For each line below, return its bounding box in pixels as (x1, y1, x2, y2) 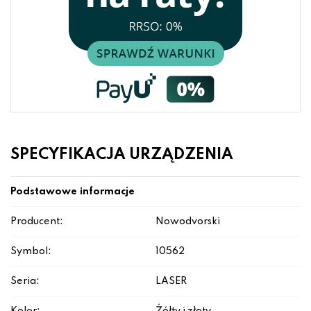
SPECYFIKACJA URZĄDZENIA (10, 147, 233, 163)
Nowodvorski (155, 217, 220, 227)
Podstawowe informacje (10, 187, 135, 197)
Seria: (10, 276, 40, 287)
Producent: (10, 217, 63, 227)
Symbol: (10, 246, 51, 257)
